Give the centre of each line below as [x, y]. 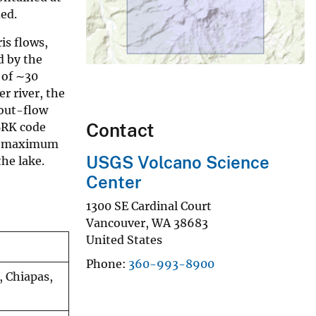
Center [114, 182]
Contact [120, 130]
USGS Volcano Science [178, 163]
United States [124, 239]
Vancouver [116, 223]
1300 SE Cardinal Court [149, 206]
